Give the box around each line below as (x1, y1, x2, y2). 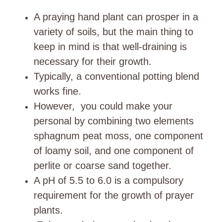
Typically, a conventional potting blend (34, 71, 199, 82)
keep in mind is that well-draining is (34, 41, 187, 52)
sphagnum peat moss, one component (34, 130, 203, 141)
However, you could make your (34, 101, 172, 111)
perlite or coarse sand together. (34, 160, 171, 171)
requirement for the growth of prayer (34, 190, 194, 201)
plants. (34, 205, 63, 216)
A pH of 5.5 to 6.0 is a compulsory (34, 175, 183, 186)
